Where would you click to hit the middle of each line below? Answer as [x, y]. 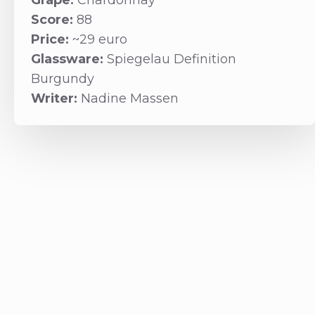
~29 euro [99, 40]
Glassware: [69, 59]
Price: [51, 40]
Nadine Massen [129, 99]
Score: [53, 20]
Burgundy [62, 79]
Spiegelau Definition [171, 59]
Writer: [56, 99]
